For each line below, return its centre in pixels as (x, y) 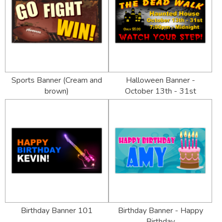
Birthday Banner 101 (57, 211)
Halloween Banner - (160, 81)
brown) (57, 91)
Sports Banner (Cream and (57, 81)
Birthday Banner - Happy (160, 211)
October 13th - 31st (160, 91)
